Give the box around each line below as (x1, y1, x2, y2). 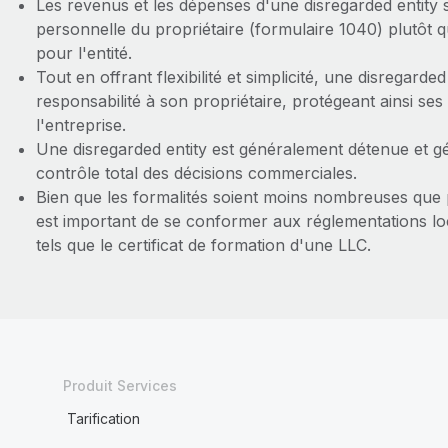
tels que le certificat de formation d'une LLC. (35, 235, 371, 255)
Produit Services (62, 377, 177, 394)
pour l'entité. (35, 43, 132, 63)
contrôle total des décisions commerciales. (35, 163, 357, 183)
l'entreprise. (35, 115, 126, 135)
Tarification (66, 410, 140, 427)
